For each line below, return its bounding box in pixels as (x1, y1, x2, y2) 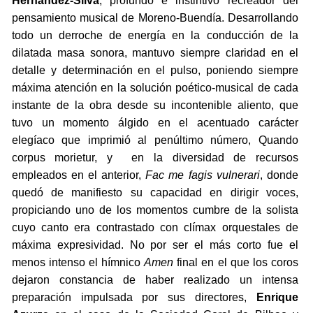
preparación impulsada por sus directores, (11, 291, 256, 304)
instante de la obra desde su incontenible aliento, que (11, 99, 298, 112)
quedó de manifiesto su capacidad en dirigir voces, (11, 187, 298, 199)
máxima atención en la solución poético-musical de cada (11, 82, 298, 94)
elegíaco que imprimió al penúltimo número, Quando (11, 134, 298, 147)
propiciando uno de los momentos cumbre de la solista (11, 204, 298, 217)
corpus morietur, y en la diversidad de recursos (11, 152, 298, 164)
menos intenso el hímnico (11, 256, 145, 269)
